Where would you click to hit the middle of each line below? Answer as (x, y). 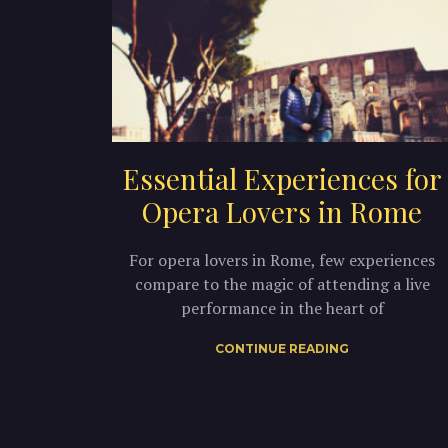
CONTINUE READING (282, 348)
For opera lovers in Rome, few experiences (282, 259)
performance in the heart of (282, 307)
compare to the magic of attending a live (282, 283)
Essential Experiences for (282, 178)
